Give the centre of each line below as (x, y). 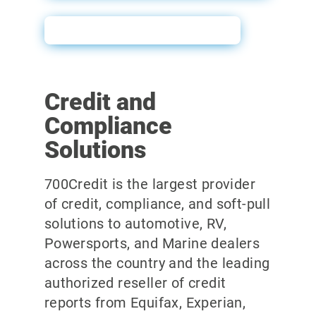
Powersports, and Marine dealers (152, 244)
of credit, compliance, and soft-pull (157, 204)
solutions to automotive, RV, (135, 224)
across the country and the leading (157, 263)
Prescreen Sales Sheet (142, 30)
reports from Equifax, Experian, (145, 303)
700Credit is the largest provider (150, 184)
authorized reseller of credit (135, 283)
